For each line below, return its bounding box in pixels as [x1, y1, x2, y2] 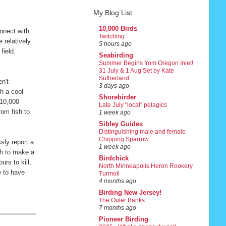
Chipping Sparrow [98, 136, 149, 143]
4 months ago [98, 178, 136, 185]
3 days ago [98, 83, 129, 89]
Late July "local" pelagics [98, 101, 167, 109]
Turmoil [98, 170, 120, 178]
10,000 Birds [98, 25, 137, 33]
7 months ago [98, 205, 136, 211]
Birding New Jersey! [98, 189, 161, 197]
